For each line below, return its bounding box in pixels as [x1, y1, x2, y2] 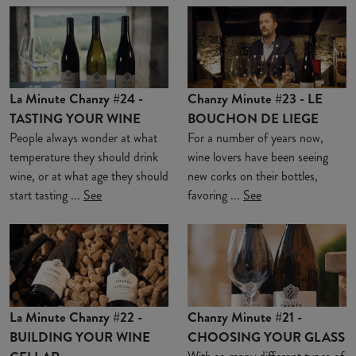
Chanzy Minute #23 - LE [188, 89, 323, 109]
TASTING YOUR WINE [10, 109, 141, 129]
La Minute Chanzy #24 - [10, 89, 143, 109]
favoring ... [188, 186, 243, 205]
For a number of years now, [188, 129, 323, 148]
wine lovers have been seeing [188, 148, 328, 167]
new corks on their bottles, [188, 167, 318, 186]
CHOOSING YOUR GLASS [188, 327, 345, 347]
